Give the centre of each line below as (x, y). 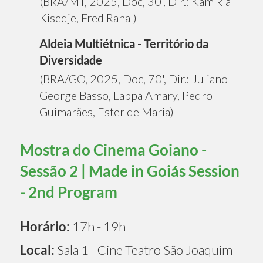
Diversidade (71, 60)
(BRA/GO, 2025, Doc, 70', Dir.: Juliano (134, 78)
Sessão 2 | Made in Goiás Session (130, 171)
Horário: (45, 226)
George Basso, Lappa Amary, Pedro (126, 95)
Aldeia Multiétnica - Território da (124, 43)
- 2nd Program (69, 192)
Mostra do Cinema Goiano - (113, 149)
